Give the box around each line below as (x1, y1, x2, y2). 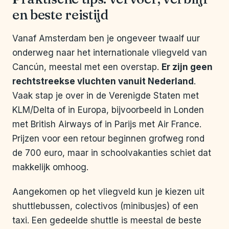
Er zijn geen (162, 62, 213, 73)
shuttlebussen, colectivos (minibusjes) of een (12, 201, 198, 212)
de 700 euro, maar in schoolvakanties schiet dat (12, 148, 211, 158)
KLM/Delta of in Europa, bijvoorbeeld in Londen (12, 105, 204, 116)
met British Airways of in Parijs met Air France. (12, 119, 201, 130)
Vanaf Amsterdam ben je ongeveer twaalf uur (12, 33, 200, 44)
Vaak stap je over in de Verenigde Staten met (12, 90, 199, 101)
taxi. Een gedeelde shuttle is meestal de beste (12, 215, 201, 226)
